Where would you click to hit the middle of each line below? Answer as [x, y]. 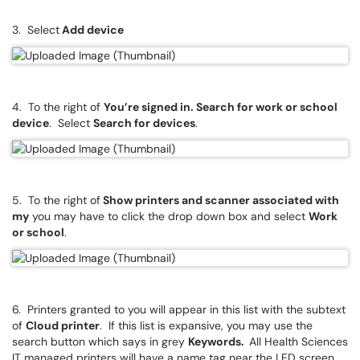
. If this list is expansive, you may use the [206, 325]
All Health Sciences [299, 342]
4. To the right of [58, 107]
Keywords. [219, 342]
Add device [92, 30]
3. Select [36, 30]
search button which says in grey [100, 342]
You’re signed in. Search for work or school [221, 107]
